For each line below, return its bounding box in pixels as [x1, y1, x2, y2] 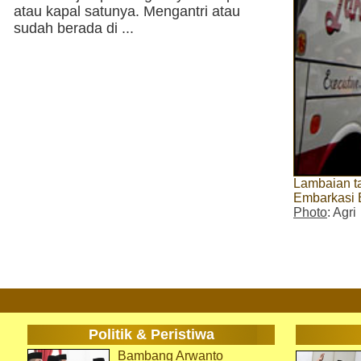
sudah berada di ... [14, 20, 134, 36]
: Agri [327, 205, 356, 219]
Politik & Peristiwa [88, 326, 214, 342]
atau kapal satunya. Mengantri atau [14, 3, 240, 19]
